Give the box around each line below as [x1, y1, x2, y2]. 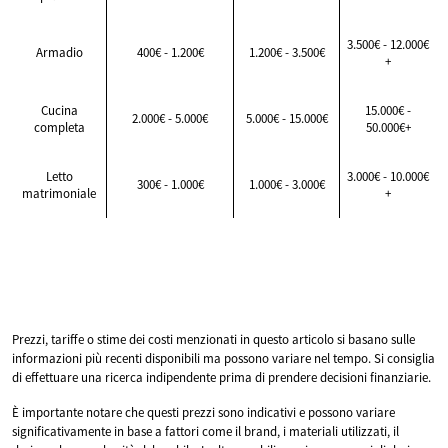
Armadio [35, 43, 83, 61]
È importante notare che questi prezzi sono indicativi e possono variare [12, 403, 395, 421]
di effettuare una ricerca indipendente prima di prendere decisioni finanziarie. [12, 368, 431, 386]
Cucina [40, 101, 78, 119]
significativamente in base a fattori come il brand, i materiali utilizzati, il [12, 422, 399, 440]
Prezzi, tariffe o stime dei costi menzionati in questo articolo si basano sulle [12, 330, 415, 348]
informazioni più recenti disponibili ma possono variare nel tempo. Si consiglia [12, 349, 435, 367]
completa [33, 118, 85, 136]
